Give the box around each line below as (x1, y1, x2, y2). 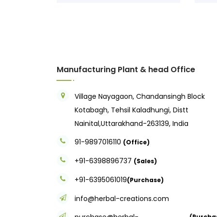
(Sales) (134, 156, 157, 165)
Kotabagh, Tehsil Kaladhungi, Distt (75, 105, 188, 115)
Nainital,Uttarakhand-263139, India (75, 118, 188, 128)
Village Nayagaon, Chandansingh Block (75, 91, 205, 101)
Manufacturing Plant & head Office (57, 63, 195, 75)
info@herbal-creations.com (75, 193, 169, 203)
